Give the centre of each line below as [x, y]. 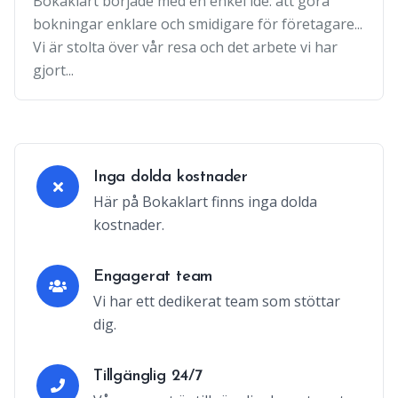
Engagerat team [153, 276]
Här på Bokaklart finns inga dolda [205, 201]
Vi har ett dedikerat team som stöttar [217, 301]
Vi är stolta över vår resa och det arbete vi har [185, 47]
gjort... [53, 70]
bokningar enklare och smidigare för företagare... [198, 24]
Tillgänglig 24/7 [148, 376]
